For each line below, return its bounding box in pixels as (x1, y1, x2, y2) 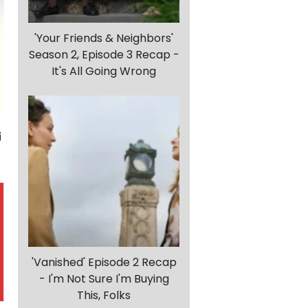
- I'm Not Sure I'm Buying (38, 271, 169, 287)
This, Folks (77, 287, 131, 304)
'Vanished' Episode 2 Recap (31, 254, 177, 271)
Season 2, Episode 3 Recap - (28, 47, 179, 63)
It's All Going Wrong (52, 63, 156, 80)
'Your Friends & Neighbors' (34, 30, 173, 47)
